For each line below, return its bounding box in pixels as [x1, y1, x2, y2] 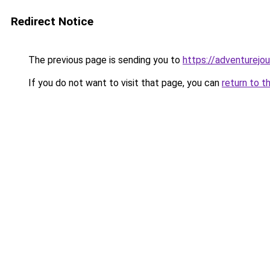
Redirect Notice [11, 14, 93, 28]
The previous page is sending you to [26, 54, 183, 66]
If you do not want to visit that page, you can [26, 77, 222, 89]
